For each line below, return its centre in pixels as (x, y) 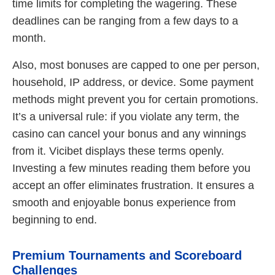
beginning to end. (55, 219)
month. (29, 38)
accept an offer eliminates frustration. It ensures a (133, 185)
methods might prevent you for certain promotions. (135, 99)
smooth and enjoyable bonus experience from (124, 202)
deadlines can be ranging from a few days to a (125, 21)
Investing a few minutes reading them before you (131, 168)
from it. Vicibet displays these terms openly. (118, 151)
